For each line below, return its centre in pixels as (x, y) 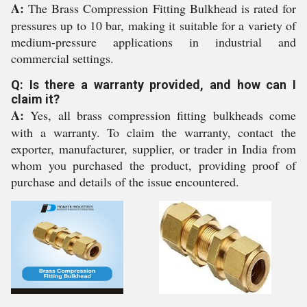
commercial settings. (62, 58)
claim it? (35, 99)
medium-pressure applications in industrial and (153, 42)
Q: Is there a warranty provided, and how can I (153, 85)
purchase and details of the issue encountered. (125, 182)
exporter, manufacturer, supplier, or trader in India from (153, 149)
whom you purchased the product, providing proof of (153, 165)
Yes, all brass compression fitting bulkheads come (160, 115)
